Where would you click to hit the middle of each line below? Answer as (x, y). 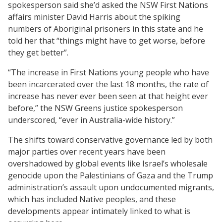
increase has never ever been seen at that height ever (108, 96)
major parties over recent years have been (87, 151)
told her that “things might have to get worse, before (107, 40)
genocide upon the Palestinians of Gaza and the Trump (111, 175)
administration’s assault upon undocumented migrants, (111, 187)
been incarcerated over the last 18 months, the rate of (108, 84)
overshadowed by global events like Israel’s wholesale (108, 163)
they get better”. (38, 52)
